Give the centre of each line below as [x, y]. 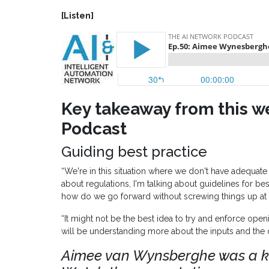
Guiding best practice [134, 152]
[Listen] [77, 16]
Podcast [94, 129]
